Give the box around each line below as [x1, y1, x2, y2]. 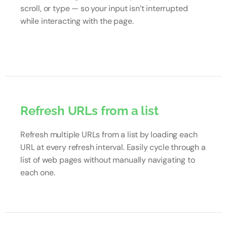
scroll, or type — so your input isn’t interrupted [20, 3, 188, 14]
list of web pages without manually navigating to [20, 155, 195, 165]
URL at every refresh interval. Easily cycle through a [20, 142, 206, 153]
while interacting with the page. [20, 16, 134, 26]
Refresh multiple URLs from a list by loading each [20, 129, 198, 140]
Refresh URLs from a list [20, 103, 159, 118]
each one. [20, 167, 55, 178]
